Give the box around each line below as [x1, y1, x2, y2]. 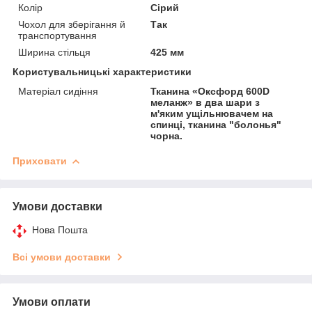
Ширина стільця [18, 46, 91, 58]
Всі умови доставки [13, 251, 111, 263]
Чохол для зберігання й [18, 18, 125, 30]
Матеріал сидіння [18, 85, 98, 97]
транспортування [18, 29, 97, 41]
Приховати [13, 155, 67, 166]
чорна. [150, 130, 183, 141]
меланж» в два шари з [150, 96, 260, 108]
